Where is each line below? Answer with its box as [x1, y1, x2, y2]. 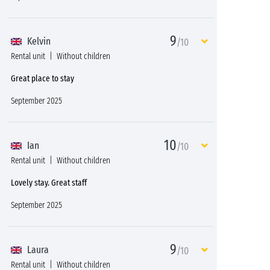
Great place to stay [11, 73, 74, 84]
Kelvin [25, 35, 51, 48]
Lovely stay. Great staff [11, 177, 87, 188]
